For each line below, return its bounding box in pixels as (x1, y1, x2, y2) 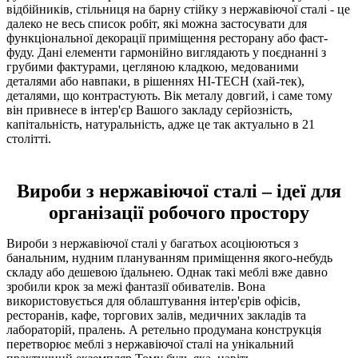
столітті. (6, 131, 51, 145)
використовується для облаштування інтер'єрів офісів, (6, 293, 300, 308)
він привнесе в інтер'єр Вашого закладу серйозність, (6, 102, 292, 117)
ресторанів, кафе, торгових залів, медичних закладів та (6, 308, 306, 322)
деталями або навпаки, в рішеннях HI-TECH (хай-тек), (6, 74, 304, 88)
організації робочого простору (49, 201, 309, 223)
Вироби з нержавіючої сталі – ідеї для (17, 180, 341, 201)
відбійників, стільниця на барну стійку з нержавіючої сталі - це (6, 2, 350, 16)
